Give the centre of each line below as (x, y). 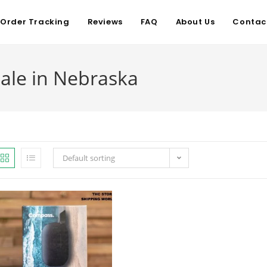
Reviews (105, 22)
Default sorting (89, 158)
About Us (195, 22)
